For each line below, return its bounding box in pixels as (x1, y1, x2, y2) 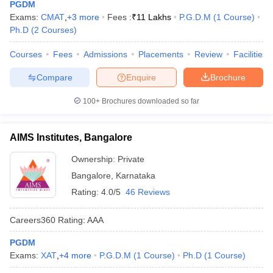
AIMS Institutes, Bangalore (10, 132, 132, 143)
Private (118, 154, 144, 164)
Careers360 (10, 214, 55, 225)
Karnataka (116, 171, 155, 180)
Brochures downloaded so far (100, 97, 199, 105)
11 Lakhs (136, 12, 171, 22)
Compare (36, 72, 73, 82)
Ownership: (71, 154, 118, 164)
